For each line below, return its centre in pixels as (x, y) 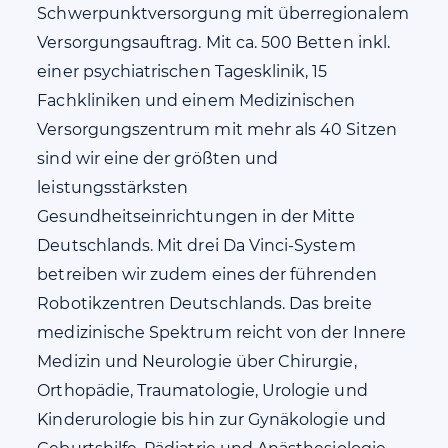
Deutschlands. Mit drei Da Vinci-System (196, 245)
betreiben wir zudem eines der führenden (207, 274)
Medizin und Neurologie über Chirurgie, (197, 361)
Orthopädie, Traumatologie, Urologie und (202, 390)
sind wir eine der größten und (158, 158)
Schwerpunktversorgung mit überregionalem (223, 13)
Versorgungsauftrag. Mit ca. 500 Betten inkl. (213, 42)
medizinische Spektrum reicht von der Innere (221, 332)
